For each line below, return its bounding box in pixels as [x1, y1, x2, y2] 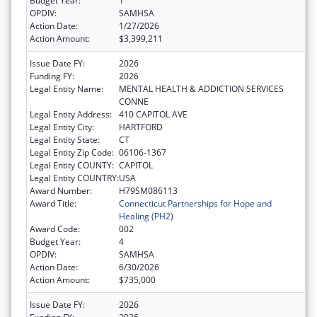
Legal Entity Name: [30, 83, 103, 96]
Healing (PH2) [119, 210, 173, 223]
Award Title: [30, 197, 76, 210]
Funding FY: [30, 70, 74, 83]
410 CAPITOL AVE [119, 108, 188, 121]
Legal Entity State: [30, 134, 100, 146]
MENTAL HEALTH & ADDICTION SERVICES [119, 83, 284, 96]
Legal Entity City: [30, 121, 94, 134]
